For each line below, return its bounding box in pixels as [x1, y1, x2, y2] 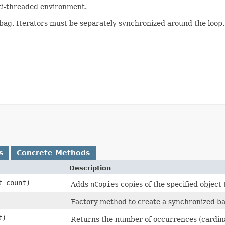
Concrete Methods [17, 149, 90, 157]
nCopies [90, 180, 119, 188]
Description [69, 164, 111, 172]
